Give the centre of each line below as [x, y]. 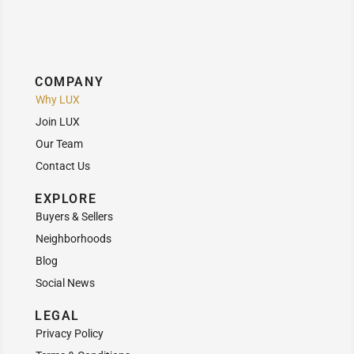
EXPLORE [66, 199]
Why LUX [58, 100]
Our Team [59, 144]
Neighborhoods [73, 239]
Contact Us [63, 166]
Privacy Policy [70, 334]
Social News [65, 283]
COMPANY [70, 82]
